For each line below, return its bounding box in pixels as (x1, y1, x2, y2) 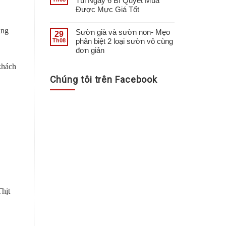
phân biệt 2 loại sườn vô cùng (75, 36, 173, 45)
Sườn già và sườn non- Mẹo (75, 27, 170, 36)
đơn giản (75, 45, 104, 54)
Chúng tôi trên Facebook (49, 74, 158, 85)
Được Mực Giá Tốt (75, 5, 139, 14)
